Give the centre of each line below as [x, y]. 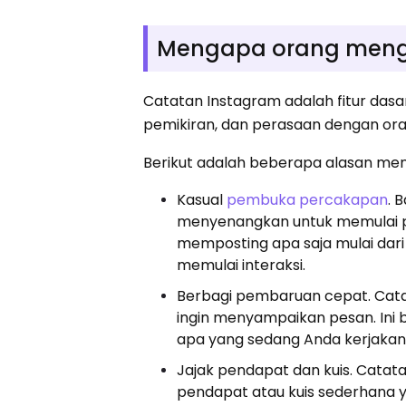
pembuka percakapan [308, 199]
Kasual [202, 199]
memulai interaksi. [242, 265]
